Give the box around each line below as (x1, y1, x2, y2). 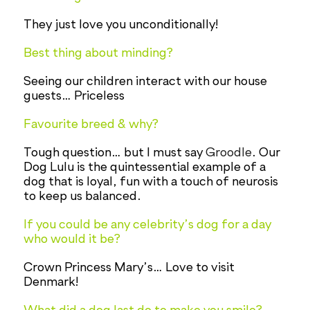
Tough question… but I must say (24, 146, 206, 159)
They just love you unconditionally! (24, 18, 219, 31)
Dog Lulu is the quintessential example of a (24, 161, 266, 174)
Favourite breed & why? (24, 118, 159, 131)
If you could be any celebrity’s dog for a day (24, 218, 272, 231)
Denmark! (24, 275, 80, 289)
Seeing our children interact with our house (24, 75, 268, 88)
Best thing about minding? (24, 46, 174, 60)
